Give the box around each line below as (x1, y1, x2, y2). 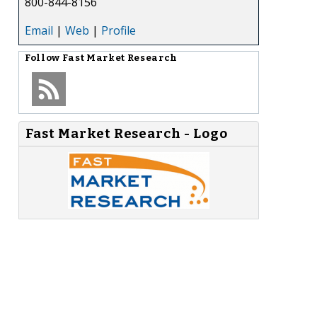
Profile (101, 22, 136, 38)
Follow (25, 52, 62, 64)
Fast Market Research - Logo (25, 125, 228, 142)
